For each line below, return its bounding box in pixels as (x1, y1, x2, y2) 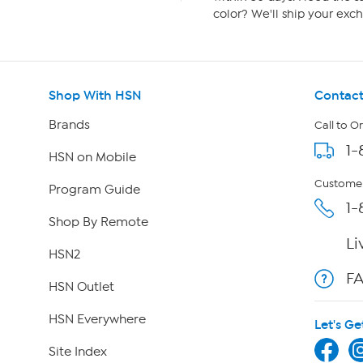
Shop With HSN (48, 88, 142, 104)
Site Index (48, 344, 107, 360)
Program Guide (48, 182, 140, 198)
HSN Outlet (48, 280, 114, 295)
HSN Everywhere (48, 312, 146, 327)
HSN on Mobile (48, 150, 136, 165)
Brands (48, 117, 90, 133)
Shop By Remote (48, 215, 148, 230)
